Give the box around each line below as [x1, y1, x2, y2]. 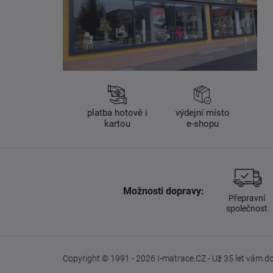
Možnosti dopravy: [123, 185, 204, 197]
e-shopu [186, 118, 219, 129]
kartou [104, 118, 130, 129]
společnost [226, 203, 268, 213]
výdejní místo [175, 107, 230, 118]
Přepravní [229, 193, 265, 203]
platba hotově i [87, 107, 147, 118]
